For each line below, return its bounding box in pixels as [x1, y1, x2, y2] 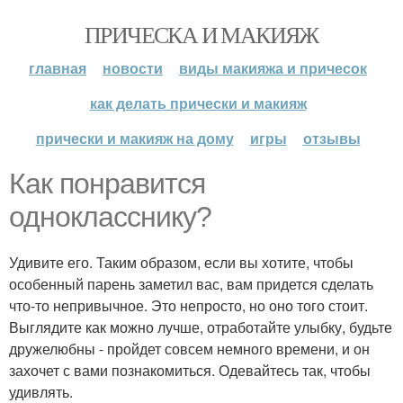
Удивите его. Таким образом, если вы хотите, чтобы [9, 252, 354, 273]
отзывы [302, 128, 361, 148]
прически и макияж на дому [35, 128, 234, 148]
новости [103, 58, 163, 78]
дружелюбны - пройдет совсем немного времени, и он [9, 338, 370, 359]
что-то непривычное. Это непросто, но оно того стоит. [9, 295, 368, 316]
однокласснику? [9, 201, 211, 233]
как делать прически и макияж [89, 93, 307, 113]
